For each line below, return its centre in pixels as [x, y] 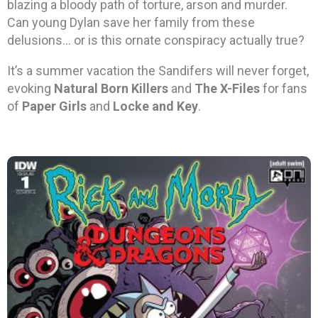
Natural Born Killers [111, 89]
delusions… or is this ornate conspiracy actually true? [156, 40]
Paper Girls [54, 106]
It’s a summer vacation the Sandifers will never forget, [158, 71]
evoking [31, 89]
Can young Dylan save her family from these [131, 23]
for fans [284, 89]
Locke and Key [155, 106]
